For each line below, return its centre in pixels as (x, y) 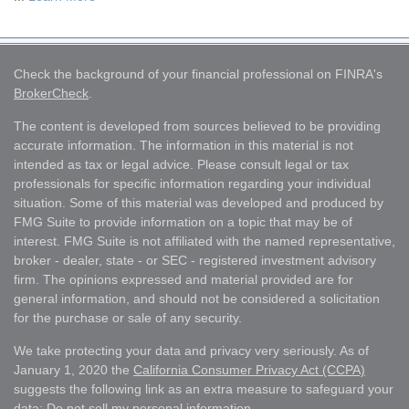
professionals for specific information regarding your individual (192, 184)
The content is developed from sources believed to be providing (197, 126)
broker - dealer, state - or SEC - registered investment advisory (195, 260)
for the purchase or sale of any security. (128, 318)
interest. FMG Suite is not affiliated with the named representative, (204, 241)
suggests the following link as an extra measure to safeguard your (204, 389)
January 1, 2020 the (73, 370)
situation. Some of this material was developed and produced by (199, 203)
